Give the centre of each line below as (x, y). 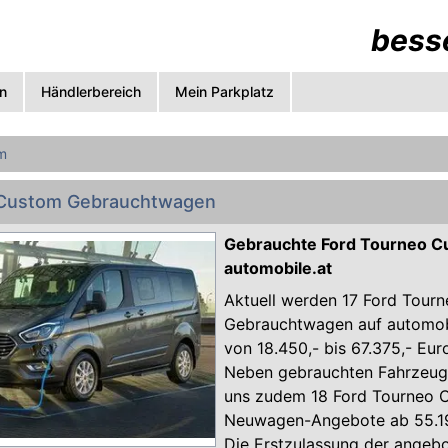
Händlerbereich (91, 91)
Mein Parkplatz (224, 91)
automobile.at (278, 268)
